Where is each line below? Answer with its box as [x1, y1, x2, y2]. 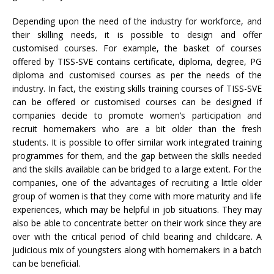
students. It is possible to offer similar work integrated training [12, 136, 262, 149]
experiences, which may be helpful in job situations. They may [12, 204, 262, 216]
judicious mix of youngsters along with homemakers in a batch [12, 244, 262, 256]
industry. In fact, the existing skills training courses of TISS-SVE [12, 83, 262, 95]
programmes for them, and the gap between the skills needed [12, 150, 262, 162]
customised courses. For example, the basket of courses [12, 42, 262, 54]
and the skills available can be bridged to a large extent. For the [12, 163, 262, 176]
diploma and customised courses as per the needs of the [12, 69, 262, 81]
